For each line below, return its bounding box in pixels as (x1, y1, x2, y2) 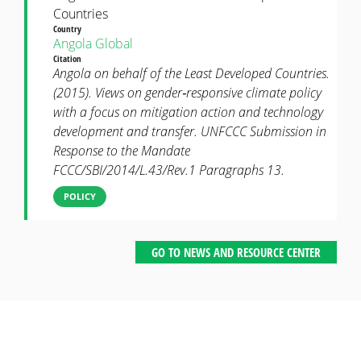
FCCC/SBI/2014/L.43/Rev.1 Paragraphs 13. (53, 161, 284, 180)
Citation (53, 52, 84, 65)
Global (95, 35, 133, 53)
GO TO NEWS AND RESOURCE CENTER (151, 244, 321, 261)
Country (53, 23, 84, 35)
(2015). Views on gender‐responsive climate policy (53, 84, 322, 102)
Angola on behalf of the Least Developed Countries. (53, 64, 330, 83)
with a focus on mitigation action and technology (53, 103, 323, 122)
